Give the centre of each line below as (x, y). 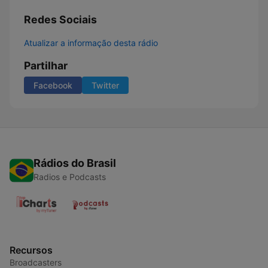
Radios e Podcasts (70, 177)
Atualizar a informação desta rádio (91, 43)
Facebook (53, 85)
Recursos (31, 250)
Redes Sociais (60, 19)
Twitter (105, 85)
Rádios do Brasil (75, 163)
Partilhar (46, 66)
